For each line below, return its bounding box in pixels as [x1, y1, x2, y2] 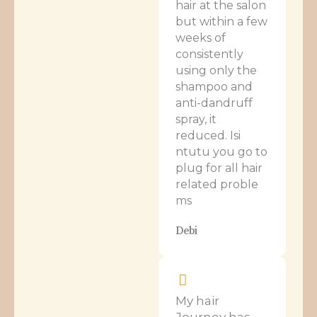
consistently [175, 47, 243, 61]
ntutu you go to [175, 144, 267, 158]
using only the [175, 63, 257, 77]
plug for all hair [175, 161, 263, 175]
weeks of [175, 30, 226, 45]
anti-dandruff [175, 96, 253, 110]
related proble [175, 177, 258, 191]
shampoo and [175, 79, 253, 93]
